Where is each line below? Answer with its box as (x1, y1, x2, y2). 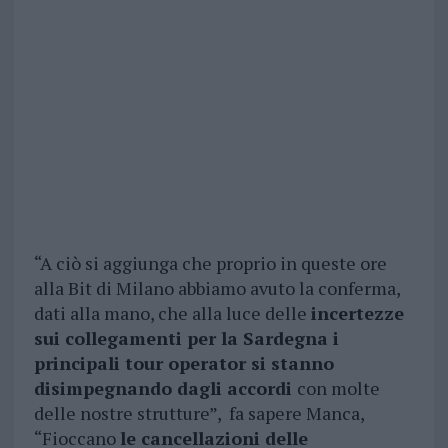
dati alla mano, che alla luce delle (33, 301, 311, 326)
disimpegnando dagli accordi (33, 376, 297, 401)
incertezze (310, 301, 404, 326)
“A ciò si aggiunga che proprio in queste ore (33, 251, 387, 276)
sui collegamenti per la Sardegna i (33, 326, 339, 351)
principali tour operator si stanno (33, 351, 334, 376)
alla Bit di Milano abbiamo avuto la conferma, (33, 276, 400, 301)
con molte (296, 376, 380, 401)
